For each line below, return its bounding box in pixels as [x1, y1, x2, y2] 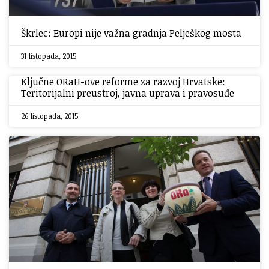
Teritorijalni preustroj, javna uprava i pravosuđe [21, 86, 234, 100]
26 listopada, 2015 [21, 111, 78, 121]
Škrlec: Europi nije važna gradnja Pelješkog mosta [21, 26, 241, 40]
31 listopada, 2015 [21, 51, 76, 61]
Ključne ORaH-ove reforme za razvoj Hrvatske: [21, 75, 225, 88]
